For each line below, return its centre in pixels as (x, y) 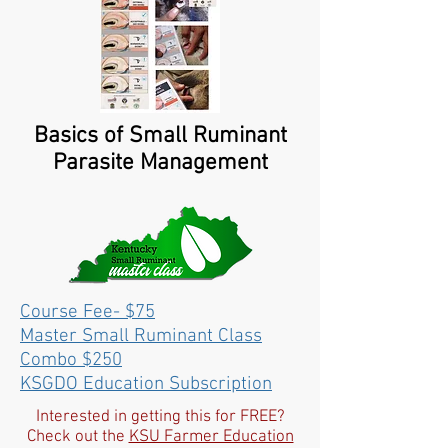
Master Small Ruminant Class (141, 337)
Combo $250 (71, 361)
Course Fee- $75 (87, 313)
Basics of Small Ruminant (160, 136)
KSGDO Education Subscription (146, 385)
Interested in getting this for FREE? (160, 417)
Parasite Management (160, 163)
